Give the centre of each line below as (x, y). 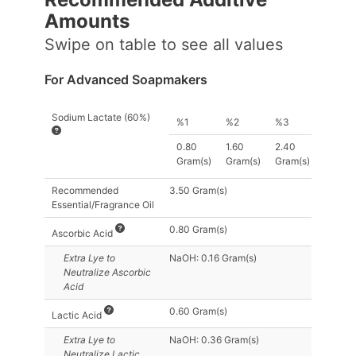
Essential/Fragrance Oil (103, 204)
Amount (82, 21)
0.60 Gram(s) (198, 311)
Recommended (85, 190)
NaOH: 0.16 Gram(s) (213, 257)
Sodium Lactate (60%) (101, 117)
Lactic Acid (78, 315)
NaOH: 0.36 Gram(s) (214, 339)
